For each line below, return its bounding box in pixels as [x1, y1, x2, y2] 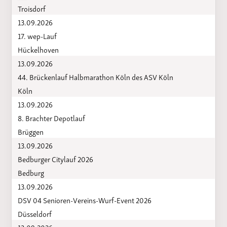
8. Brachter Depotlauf [17, 111, 85, 124]
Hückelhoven [17, 43, 59, 55]
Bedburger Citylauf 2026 [17, 152, 93, 165]
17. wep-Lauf [17, 29, 57, 42]
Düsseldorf [17, 207, 52, 219]
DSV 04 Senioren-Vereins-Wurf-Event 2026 [17, 193, 152, 206]
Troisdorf [17, 2, 46, 14]
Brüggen [17, 125, 44, 137]
